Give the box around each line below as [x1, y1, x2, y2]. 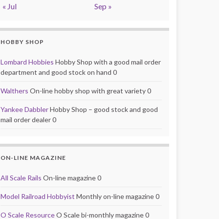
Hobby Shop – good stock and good [48, 105, 158, 113]
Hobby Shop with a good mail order [54, 57, 161, 66]
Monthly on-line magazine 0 [75, 192, 159, 200]
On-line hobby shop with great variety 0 [28, 86, 151, 95]
